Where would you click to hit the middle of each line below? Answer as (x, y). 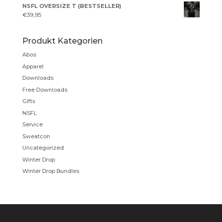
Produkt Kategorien (62, 41)
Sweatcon (36, 136)
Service (32, 125)
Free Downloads (45, 89)
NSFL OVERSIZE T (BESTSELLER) (72, 6)
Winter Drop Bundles (51, 171)
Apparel (33, 66)
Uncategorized (43, 148)
